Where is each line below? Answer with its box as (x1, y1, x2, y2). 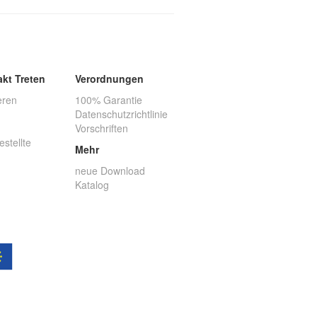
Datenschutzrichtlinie (75, 107, 168, 121)
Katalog (75, 178, 109, 192)
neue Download (75, 163, 145, 178)
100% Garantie (75, 93, 142, 107)
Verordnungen (75, 71, 144, 86)
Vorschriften (75, 121, 128, 135)
